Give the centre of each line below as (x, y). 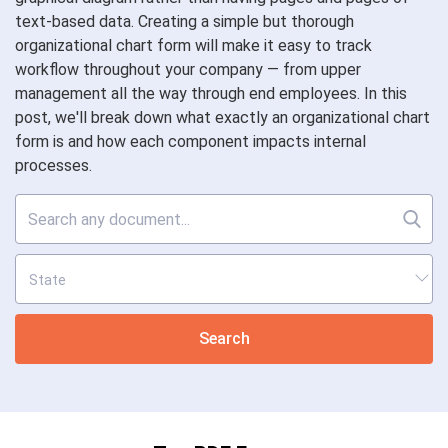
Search (224, 338)
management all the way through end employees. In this (211, 93)
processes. (53, 165)
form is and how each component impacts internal (190, 141)
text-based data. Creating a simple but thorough (184, 21)
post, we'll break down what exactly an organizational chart (222, 117)
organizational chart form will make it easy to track (193, 45)
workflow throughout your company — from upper (188, 69)
